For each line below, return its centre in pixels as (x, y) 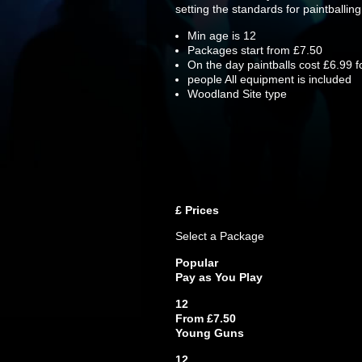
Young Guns (210, 333)
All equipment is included (287, 79)
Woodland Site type (237, 94)
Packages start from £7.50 (255, 50)
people (205, 79)
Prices (200, 210)
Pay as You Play (219, 277)
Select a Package (220, 236)
